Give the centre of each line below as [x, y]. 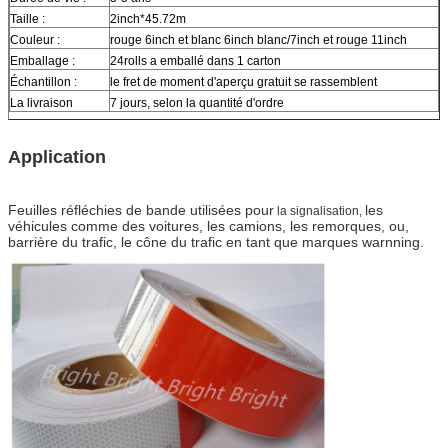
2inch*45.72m [148, 18]
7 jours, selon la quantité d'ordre [197, 102]
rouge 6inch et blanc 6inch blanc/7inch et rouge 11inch [258, 39]
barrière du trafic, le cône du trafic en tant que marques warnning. [216, 241]
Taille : [27, 18]
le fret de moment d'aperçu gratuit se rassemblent [243, 81]
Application [57, 156]
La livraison [41, 102]
